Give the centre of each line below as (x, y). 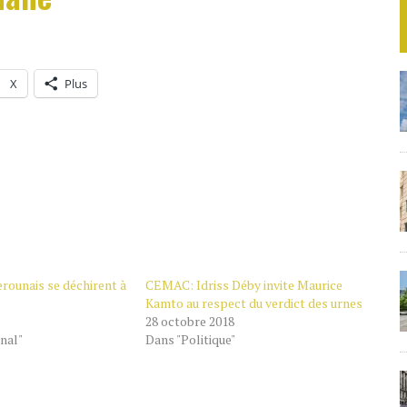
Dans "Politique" (190, 339)
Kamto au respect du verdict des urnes (253, 303)
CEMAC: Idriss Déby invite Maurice (243, 285)
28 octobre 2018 (189, 321)
